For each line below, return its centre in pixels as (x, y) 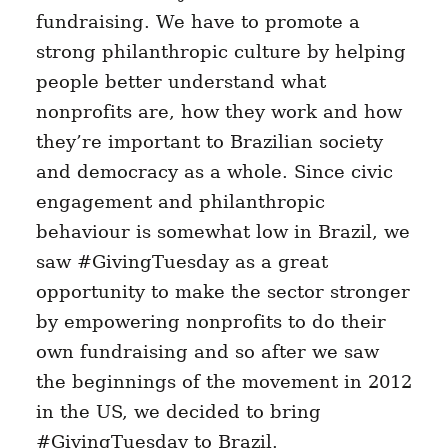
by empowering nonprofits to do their (210, 322)
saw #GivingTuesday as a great (181, 262)
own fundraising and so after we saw (207, 352)
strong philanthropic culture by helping (220, 52)
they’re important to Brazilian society (209, 142)
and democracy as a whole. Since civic (214, 172)
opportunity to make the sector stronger (222, 292)
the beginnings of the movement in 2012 (223, 382)
